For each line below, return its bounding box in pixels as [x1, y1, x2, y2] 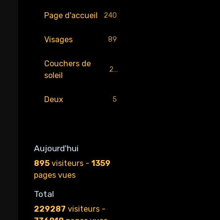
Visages [44, 35, 73, 44]
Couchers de [44, 59, 91, 68]
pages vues [33, 170, 76, 180]
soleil [44, 71, 63, 80]
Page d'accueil [44, 11, 98, 20]
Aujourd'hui [33, 143, 79, 153]
